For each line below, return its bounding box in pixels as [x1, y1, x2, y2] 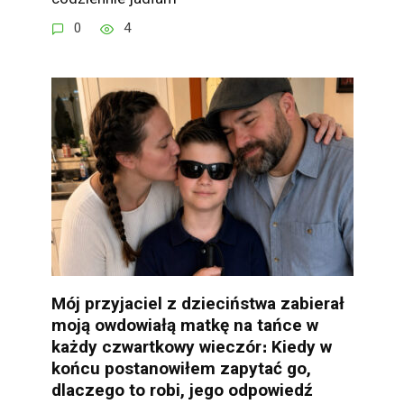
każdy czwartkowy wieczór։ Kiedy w [50, 335, 332, 357]
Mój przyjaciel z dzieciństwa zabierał [50, 292, 344, 314]
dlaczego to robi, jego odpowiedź [50, 379, 313, 400]
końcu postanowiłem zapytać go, [50, 357, 311, 379]
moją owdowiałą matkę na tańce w [50, 314, 318, 335]
